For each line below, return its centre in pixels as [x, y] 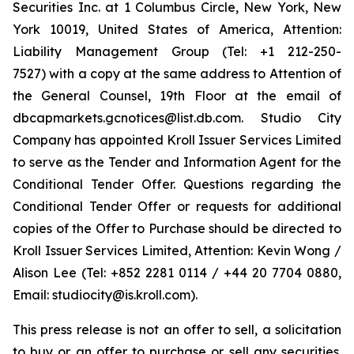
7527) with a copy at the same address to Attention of [177, 73]
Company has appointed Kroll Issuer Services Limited [177, 140]
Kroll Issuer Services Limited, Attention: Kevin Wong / [177, 250]
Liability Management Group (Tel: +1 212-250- [177, 51]
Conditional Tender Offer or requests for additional [177, 206]
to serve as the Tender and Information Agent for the [177, 162]
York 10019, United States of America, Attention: [177, 29]
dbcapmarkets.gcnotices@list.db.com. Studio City [177, 118]
